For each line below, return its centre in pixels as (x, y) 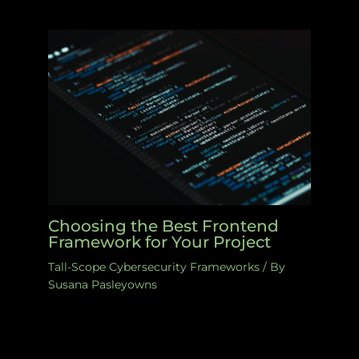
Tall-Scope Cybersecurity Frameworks (154, 266)
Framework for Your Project (159, 242)
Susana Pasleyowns (103, 284)
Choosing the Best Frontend (163, 226)
